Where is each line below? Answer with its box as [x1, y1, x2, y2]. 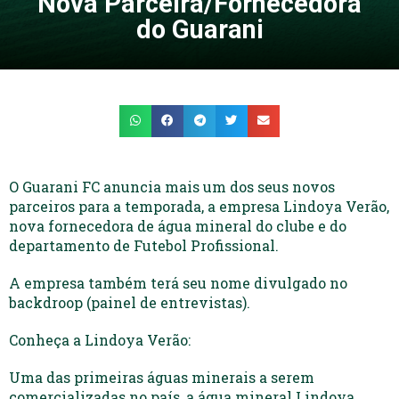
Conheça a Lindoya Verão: [9, 330, 191, 349]
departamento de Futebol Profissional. [9, 235, 279, 255]
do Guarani [135, 13, 264, 45]
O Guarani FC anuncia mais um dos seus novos [9, 176, 335, 196]
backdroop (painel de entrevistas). [9, 292, 250, 312]
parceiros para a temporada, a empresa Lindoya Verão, [9, 196, 389, 216]
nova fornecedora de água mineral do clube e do [9, 216, 346, 235]
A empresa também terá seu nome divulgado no [9, 273, 347, 292]
